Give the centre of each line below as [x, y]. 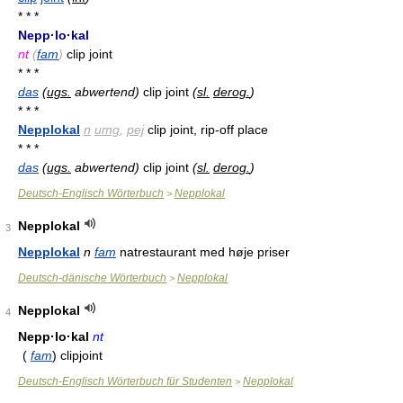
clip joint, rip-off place [206, 130]
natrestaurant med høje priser [203, 252]
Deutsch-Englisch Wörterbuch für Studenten [125, 381]
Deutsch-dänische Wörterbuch [92, 278]
